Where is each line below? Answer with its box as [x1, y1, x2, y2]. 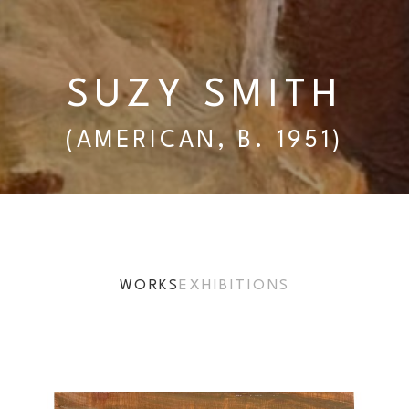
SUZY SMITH [66, 77, 343, 115]
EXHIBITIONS [179, 278, 290, 293]
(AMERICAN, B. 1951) [66, 130, 343, 152]
